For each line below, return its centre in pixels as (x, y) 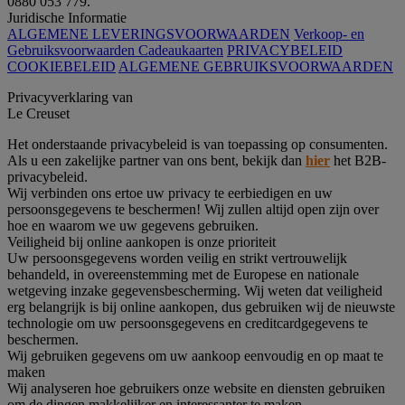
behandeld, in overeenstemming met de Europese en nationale (183, 274)
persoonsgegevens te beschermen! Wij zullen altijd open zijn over (193, 209)
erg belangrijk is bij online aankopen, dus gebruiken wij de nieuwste (201, 306)
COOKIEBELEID (61, 66)
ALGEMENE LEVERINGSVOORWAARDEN (149, 33)
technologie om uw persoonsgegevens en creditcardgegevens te (188, 323)
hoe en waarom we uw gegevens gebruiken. (133, 225)
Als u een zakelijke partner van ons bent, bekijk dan (156, 160)
